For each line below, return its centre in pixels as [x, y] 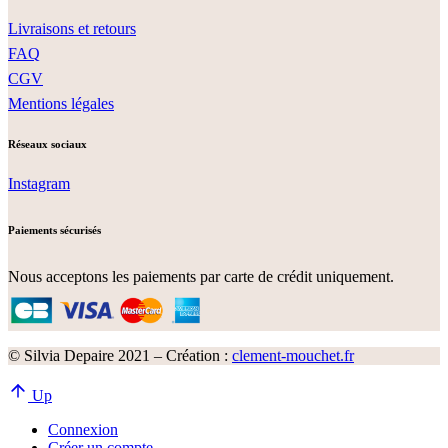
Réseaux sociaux [47, 143]
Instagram [39, 183]
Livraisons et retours [72, 28]
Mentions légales [61, 103]
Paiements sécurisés [54, 230]
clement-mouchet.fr [293, 356]
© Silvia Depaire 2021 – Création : [120, 356]
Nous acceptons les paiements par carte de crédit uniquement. [201, 277]
